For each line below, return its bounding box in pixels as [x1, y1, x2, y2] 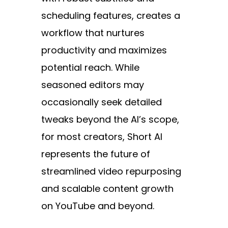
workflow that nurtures [41, 26, 145, 40]
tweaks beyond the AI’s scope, [41, 113, 179, 126]
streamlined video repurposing [41, 165, 181, 178]
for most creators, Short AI [41, 130, 162, 144]
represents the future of [41, 148, 150, 161]
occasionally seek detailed [41, 96, 162, 109]
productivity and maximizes [41, 44, 167, 57]
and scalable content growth [41, 182, 174, 195]
